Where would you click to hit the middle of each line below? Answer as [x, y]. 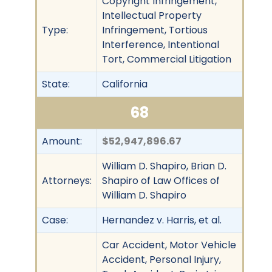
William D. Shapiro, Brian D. [164, 166]
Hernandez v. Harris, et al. [162, 220]
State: [56, 84]
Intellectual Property [152, 15]
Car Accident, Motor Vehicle [169, 245]
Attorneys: [67, 180]
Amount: [62, 141]
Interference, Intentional [161, 44]
